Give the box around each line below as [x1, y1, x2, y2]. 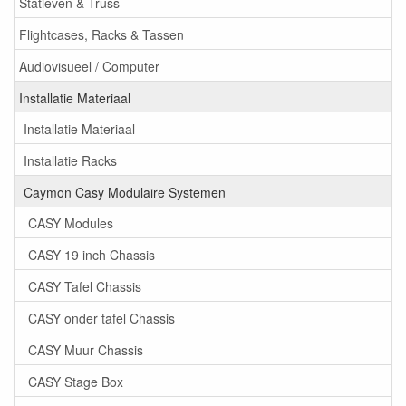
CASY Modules [28, 213, 113, 232]
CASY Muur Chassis [28, 340, 143, 359]
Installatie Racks [24, 150, 117, 169]
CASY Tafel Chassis [28, 276, 141, 295]
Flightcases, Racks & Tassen [19, 24, 184, 43]
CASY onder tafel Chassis [28, 308, 175, 327]
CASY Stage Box [28, 372, 123, 391]
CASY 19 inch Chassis [28, 245, 155, 264]
